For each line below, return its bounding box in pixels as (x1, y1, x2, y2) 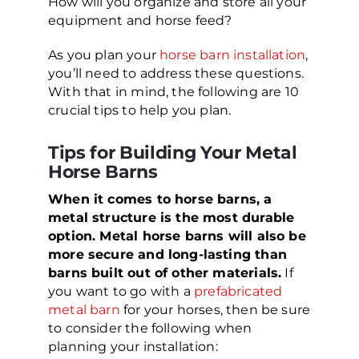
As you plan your (48, 47, 160, 63)
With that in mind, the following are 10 (48, 84, 300, 100)
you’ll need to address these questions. (48, 66, 305, 82)
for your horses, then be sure (119, 302, 311, 318)
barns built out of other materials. (48, 265, 282, 281)
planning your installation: (48, 339, 218, 355)
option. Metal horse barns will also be (48, 228, 306, 244)
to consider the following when (48, 321, 252, 337)
